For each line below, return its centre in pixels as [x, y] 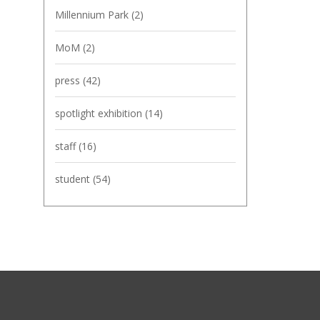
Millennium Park [93, 15]
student [74, 179]
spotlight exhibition [100, 113]
